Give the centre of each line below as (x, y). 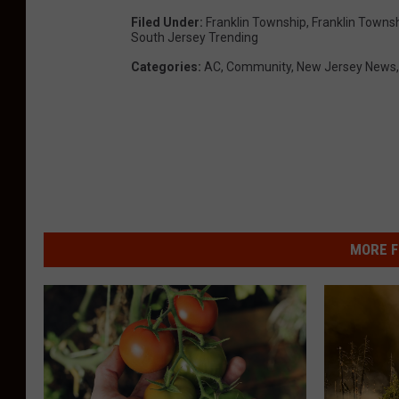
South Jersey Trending (195, 38)
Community (259, 67)
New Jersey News (346, 67)
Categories (164, 67)
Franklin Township (256, 23)
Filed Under (165, 23)
